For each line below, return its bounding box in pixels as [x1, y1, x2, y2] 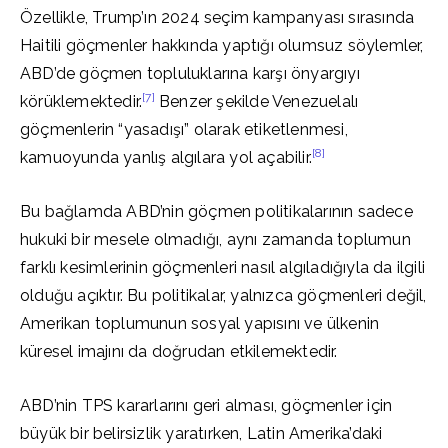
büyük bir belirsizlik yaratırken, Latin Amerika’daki [20, 424, 383, 443]
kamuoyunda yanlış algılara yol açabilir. [20, 148, 312, 167]
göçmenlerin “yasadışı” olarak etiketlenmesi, [20, 120, 348, 139]
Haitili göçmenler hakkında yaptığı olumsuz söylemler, [20, 36, 424, 55]
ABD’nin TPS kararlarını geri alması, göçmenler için [20, 396, 393, 415]
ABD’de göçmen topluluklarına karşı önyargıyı [20, 64, 360, 83]
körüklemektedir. [20, 92, 143, 111]
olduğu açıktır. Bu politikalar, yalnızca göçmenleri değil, [20, 286, 427, 305]
